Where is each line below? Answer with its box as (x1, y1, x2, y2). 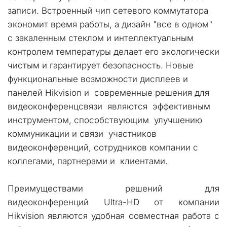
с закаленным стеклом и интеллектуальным (8, 33, 194, 43)
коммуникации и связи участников (8, 129, 157, 139)
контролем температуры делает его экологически (8, 47, 219, 57)
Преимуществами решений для (7, 183, 219, 194)
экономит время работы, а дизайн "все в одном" (8, 19, 212, 29)
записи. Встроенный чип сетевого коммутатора (8, 6, 208, 16)
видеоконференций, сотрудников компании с (8, 142, 198, 153)
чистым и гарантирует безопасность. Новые (8, 60, 194, 70)
